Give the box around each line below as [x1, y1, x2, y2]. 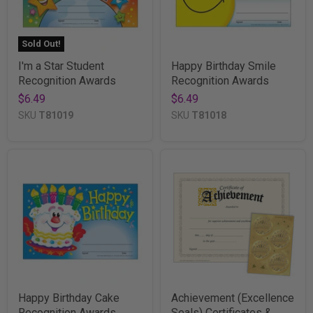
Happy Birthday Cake [18, 291, 119, 305]
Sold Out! [22, 38, 61, 49]
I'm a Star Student [18, 59, 104, 73]
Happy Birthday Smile [171, 59, 276, 73]
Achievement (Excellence [171, 291, 294, 305]
